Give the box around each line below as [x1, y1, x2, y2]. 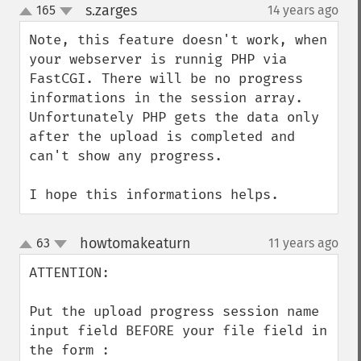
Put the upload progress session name [29, 303, 319, 320]
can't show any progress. [29, 147, 222, 164]
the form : [29, 342, 110, 359]
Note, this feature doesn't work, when [29, 31, 327, 48]
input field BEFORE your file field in [29, 322, 327, 339]
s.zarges [85, 2, 137, 19]
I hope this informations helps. [29, 186, 279, 203]
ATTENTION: [29, 264, 110, 281]
